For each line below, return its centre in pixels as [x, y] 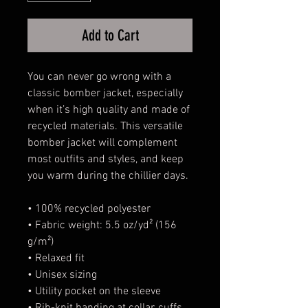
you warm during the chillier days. [108, 176]
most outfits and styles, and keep [106, 159]
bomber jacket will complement [102, 143]
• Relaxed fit [56, 258]
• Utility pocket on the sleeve [94, 291]
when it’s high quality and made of [109, 110]
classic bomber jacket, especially [105, 93]
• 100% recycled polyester [89, 209]
